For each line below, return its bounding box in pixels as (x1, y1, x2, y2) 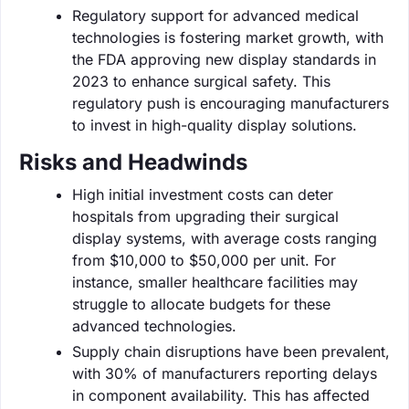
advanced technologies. (72, 316, 236, 335)
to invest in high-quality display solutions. (72, 115, 357, 134)
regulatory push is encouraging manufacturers (72, 93, 389, 112)
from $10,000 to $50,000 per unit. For (72, 250, 336, 269)
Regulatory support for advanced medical (72, 5, 359, 25)
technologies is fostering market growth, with (72, 27, 383, 47)
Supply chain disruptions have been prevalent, (72, 341, 390, 361)
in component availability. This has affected (72, 385, 370, 404)
